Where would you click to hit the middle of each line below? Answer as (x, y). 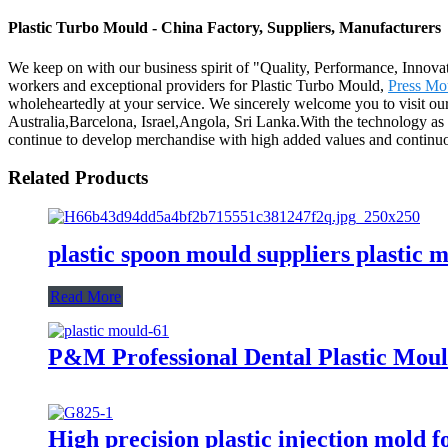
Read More (85, 296)
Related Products (78, 178)
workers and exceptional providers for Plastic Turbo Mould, (198, 85)
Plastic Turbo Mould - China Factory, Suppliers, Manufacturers (224, 28)
